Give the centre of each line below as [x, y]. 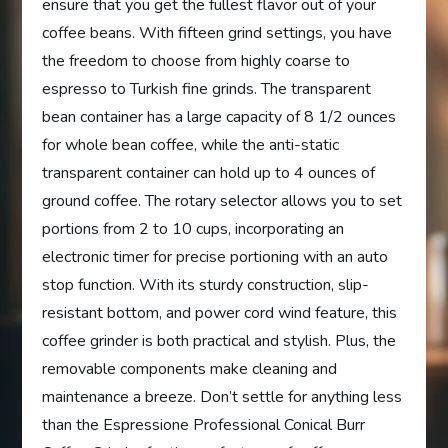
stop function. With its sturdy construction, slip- [206, 285]
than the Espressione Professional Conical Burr [204, 425]
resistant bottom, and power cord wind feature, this [220, 313]
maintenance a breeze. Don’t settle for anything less [222, 397]
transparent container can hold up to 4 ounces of [209, 173]
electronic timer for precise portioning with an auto [215, 257]
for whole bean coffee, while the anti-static [191, 145]
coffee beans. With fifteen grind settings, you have [217, 33]
